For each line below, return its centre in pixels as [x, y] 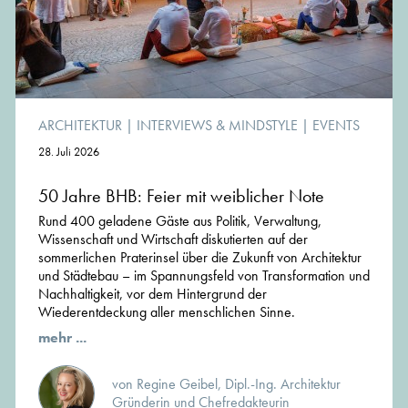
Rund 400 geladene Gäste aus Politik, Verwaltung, [180, 221]
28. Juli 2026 [69, 152]
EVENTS [336, 126]
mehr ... [62, 338]
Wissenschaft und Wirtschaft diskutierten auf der [173, 240]
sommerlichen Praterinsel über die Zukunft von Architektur [200, 258]
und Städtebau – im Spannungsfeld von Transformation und [204, 276]
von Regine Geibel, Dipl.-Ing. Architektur [226, 384]
